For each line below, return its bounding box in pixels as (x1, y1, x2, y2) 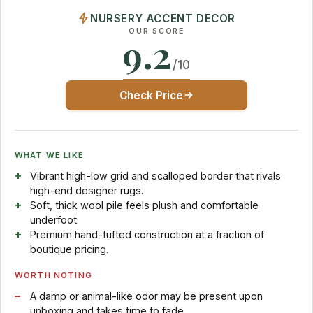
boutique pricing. (29, 242, 108, 255)
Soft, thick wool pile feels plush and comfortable (29, 198, 259, 211)
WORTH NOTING (15, 270, 92, 280)
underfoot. (29, 213, 79, 226)
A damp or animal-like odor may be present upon (29, 289, 263, 302)
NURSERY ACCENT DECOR (89, 11, 236, 25)
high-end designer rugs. (29, 184, 143, 196)
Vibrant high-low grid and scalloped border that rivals (29, 169, 281, 182)
